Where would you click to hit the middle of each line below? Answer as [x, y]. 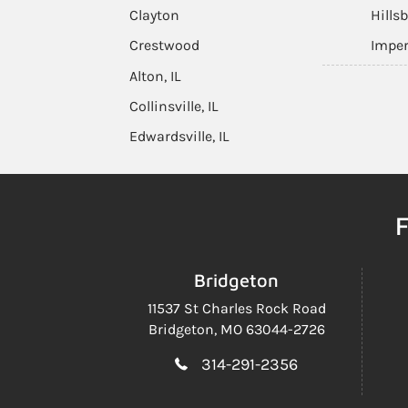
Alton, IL [155, 76]
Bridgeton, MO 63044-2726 [236, 329]
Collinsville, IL [173, 106]
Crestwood [164, 45]
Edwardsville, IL [179, 136]
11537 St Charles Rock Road [236, 308]
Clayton [154, 15]
